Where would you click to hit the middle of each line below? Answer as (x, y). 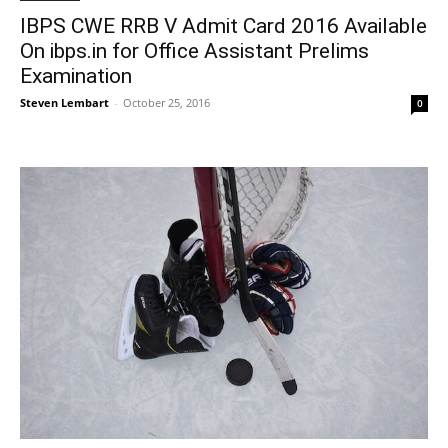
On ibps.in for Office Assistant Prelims (194, 51)
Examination (76, 76)
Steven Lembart (64, 102)
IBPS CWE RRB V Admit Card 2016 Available (223, 26)
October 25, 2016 (166, 102)
